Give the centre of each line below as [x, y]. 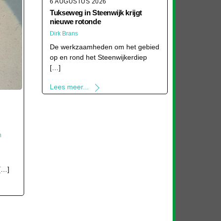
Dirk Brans [64, 33]
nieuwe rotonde [75, 21]
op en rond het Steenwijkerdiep [99, 57]
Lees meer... [70, 87]
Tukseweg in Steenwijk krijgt [96, 12]
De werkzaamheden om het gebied [105, 47]
